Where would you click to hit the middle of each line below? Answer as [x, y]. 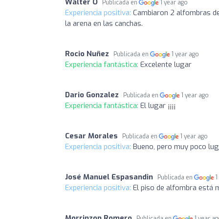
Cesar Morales [91, 136]
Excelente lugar [166, 64]
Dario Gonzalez [92, 95]
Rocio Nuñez [87, 54]
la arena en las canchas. [104, 23]
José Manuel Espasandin [109, 177]
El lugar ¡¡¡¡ [158, 105]
